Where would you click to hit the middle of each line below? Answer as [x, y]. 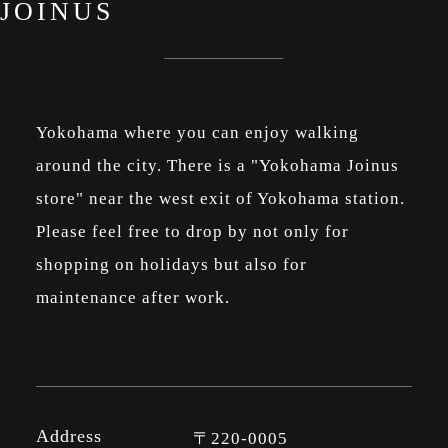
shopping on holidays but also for [171, 265]
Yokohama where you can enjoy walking [197, 133]
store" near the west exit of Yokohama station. [220, 199]
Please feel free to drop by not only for [192, 232]
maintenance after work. [132, 298]
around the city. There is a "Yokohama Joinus [217, 166]
